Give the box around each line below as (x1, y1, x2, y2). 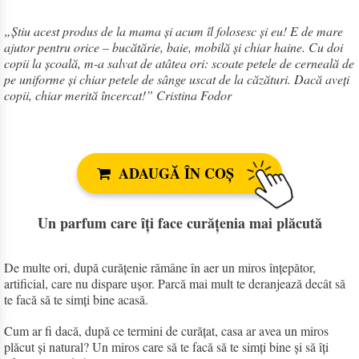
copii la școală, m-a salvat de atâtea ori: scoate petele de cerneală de (4, 54, 354, 72)
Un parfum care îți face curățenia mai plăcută (37, 212, 322, 234)
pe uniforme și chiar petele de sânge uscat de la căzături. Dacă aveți (4, 71, 349, 88)
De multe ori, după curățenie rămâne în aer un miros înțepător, (4, 259, 316, 276)
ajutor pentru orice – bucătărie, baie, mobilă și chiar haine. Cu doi (4, 38, 343, 56)
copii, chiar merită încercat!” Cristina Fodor (4, 87, 232, 104)
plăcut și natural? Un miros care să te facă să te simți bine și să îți (4, 338, 329, 356)
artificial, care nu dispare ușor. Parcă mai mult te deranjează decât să (4, 275, 345, 292)
